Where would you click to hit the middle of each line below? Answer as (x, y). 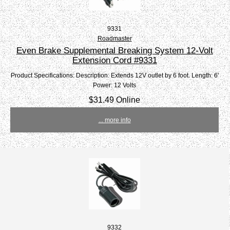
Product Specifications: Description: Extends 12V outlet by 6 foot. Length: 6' (114, 75)
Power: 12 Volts (115, 85)
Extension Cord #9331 (114, 60)
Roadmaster (114, 39)
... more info (114, 120)
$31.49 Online (115, 100)
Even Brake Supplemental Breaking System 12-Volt (114, 51)
